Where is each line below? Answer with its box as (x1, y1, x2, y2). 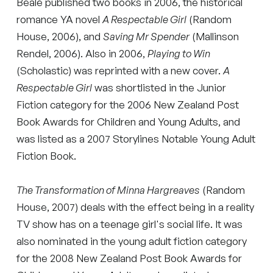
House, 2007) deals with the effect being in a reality (16, 200, 255, 213)
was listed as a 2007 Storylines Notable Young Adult (16, 132, 256, 145)
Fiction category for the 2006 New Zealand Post (16, 97, 239, 111)
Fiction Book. (16, 149, 77, 162)
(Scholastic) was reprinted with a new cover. (16, 63, 224, 77)
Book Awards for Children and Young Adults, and (16, 115, 241, 128)
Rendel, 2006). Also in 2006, (16, 46, 148, 60)
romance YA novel (16, 12, 103, 26)
